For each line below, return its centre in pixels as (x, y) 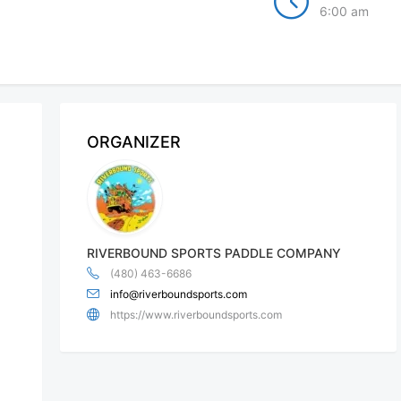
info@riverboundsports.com (179, 294)
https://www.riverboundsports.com (196, 314)
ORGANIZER (134, 141)
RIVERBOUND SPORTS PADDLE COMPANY (214, 252)
